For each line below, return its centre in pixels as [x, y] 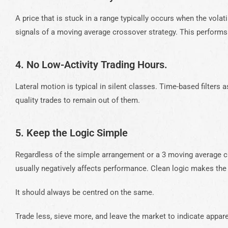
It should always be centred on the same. [85, 193]
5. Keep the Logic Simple [72, 133]
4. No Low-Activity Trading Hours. [91, 65]
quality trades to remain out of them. [78, 101]
